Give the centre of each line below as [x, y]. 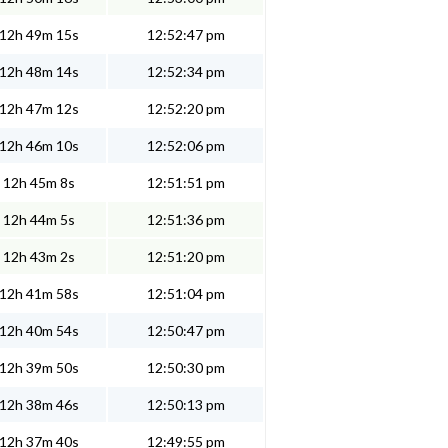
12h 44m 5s [39, 220]
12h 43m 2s [39, 257]
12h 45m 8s [39, 183]
